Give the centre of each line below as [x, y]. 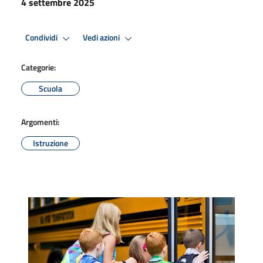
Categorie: [38, 67]
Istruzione [50, 143]
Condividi [42, 38]
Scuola [50, 88]
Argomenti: [40, 122]
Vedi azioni [102, 38]
